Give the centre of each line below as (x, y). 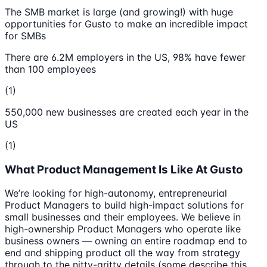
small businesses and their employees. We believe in (123, 217)
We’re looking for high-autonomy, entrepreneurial (116, 193)
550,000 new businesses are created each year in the (127, 112)
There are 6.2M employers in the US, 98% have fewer (125, 57)
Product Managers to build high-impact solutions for (124, 205)
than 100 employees (50, 69)
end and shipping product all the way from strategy (122, 253)
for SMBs (25, 35)
